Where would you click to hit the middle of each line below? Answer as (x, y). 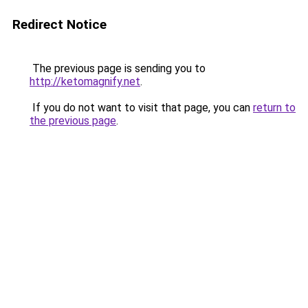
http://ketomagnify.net (85, 81)
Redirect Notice (59, 24)
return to (274, 108)
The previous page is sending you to (118, 68)
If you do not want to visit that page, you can (141, 108)
